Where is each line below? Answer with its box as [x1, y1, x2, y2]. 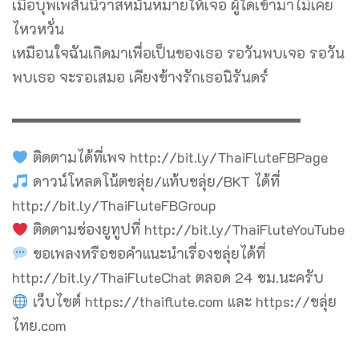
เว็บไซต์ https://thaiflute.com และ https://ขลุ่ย [28, 292, 337, 312]
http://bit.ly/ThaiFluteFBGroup [12, 196, 216, 216]
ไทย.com [12, 316, 67, 336]
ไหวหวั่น [12, 19, 64, 39]
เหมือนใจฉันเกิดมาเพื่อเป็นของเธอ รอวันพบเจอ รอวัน [12, 43, 345, 63]
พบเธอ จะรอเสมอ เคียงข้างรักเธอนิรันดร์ [12, 67, 268, 87]
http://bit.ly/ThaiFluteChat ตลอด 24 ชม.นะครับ [12, 268, 324, 288]
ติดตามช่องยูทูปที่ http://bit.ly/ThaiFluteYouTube [28, 220, 345, 240]
